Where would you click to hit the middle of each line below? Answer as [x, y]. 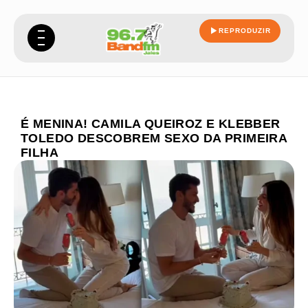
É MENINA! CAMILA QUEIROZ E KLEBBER [151, 124]
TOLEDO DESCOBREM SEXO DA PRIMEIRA [154, 138]
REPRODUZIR [245, 31]
